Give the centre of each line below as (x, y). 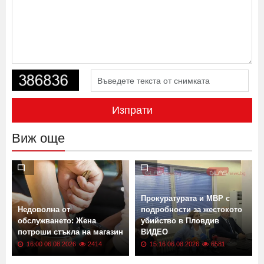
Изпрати (132, 135)
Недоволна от (44, 235)
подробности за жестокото (192, 235)
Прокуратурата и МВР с (185, 223)
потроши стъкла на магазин (70, 257)
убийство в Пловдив (180, 246)
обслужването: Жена (57, 246)
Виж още (38, 163)
